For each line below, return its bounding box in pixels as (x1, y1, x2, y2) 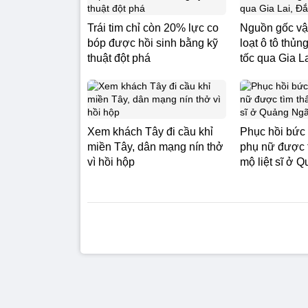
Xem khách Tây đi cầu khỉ (87, 126, 213, 137)
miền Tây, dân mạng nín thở (87, 141, 223, 153)
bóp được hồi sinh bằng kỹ (87, 37, 218, 49)
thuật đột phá (87, 52, 151, 64)
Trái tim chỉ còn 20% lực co (87, 22, 219, 34)
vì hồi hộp (87, 156, 135, 168)
